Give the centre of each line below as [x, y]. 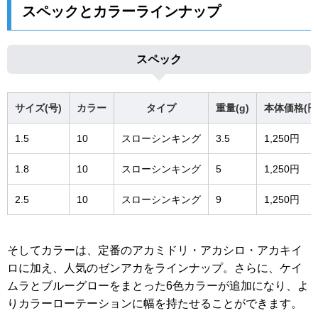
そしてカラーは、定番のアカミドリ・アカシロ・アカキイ [155, 251]
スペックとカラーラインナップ [121, 12]
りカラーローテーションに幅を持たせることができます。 [155, 304]
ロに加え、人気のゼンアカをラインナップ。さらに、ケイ [155, 268]
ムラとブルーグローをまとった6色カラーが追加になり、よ [158, 286]
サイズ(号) [38, 108]
